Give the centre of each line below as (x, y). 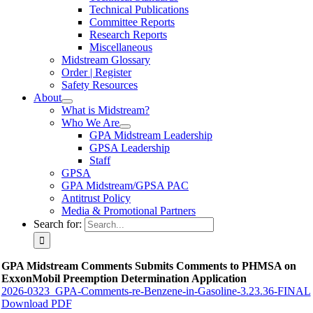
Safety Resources (100, 85)
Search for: (58, 224)
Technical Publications (139, 9)
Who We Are (90, 123)
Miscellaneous (121, 47)
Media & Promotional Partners (129, 211)
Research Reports (128, 35)
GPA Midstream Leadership (151, 135)
